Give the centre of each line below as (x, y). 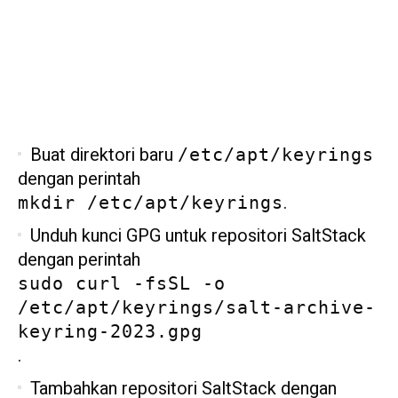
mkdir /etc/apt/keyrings (151, 202)
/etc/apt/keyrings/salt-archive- (197, 307)
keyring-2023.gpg (110, 331)
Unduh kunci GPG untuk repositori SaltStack (198, 235)
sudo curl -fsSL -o (122, 283)
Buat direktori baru (104, 155)
